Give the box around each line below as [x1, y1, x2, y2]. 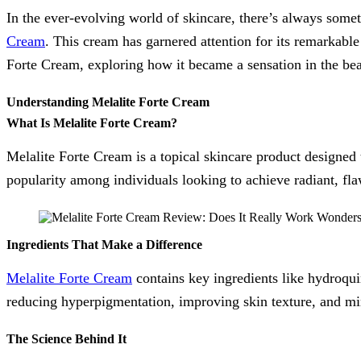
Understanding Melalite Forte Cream [6, 94, 210, 109]
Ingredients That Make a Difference [6, 237, 202, 251]
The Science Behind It [6, 331, 127, 346]
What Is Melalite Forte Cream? [6, 115, 177, 130]
